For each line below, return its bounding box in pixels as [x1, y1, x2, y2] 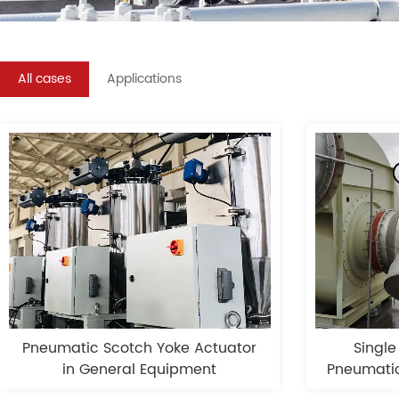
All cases [18, 69, 71, 89]
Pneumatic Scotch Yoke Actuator [22, 337, 257, 361]
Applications [107, 69, 182, 89]
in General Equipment [62, 358, 217, 382]
